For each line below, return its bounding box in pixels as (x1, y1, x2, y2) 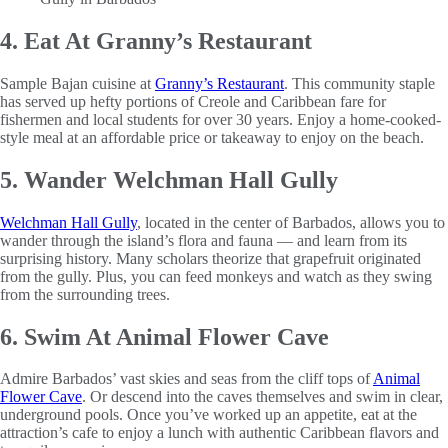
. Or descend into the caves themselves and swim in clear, (82, 388, 443, 406)
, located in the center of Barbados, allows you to (137, 213, 445, 231)
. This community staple (284, 74, 435, 92)
